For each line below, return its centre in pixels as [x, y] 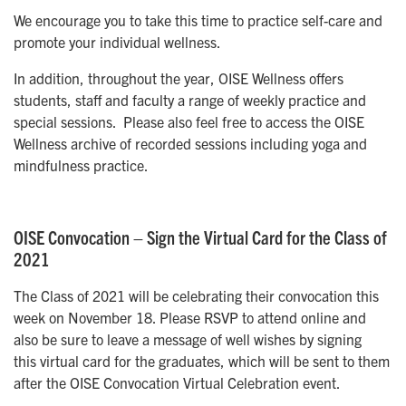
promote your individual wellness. [119, 42]
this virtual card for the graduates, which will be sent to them [202, 361]
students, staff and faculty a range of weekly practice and [190, 100]
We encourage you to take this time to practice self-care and [198, 20]
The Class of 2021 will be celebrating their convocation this [196, 296]
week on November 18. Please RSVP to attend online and [190, 318]
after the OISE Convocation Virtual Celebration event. [177, 383]
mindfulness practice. [81, 165]
